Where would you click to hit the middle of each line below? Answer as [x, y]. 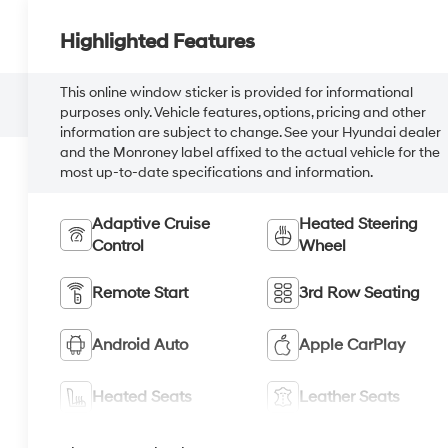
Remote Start [140, 292]
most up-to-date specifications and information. [217, 172]
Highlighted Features [158, 41]
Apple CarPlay [351, 344]
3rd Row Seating [359, 292]
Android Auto [140, 344]
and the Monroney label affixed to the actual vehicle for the [250, 152]
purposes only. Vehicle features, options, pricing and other [243, 112]
